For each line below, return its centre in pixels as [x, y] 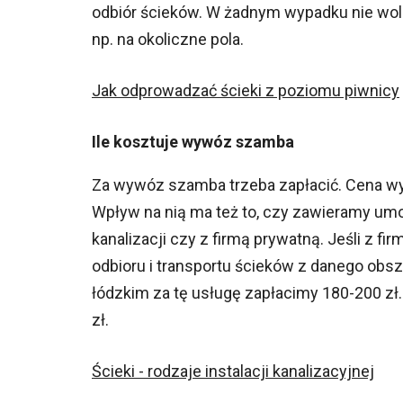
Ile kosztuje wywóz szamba [193, 142]
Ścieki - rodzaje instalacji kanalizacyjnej [233, 371]
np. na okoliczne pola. [168, 39]
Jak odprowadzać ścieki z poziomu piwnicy [246, 90]
